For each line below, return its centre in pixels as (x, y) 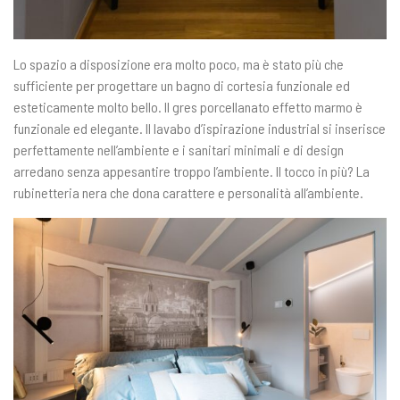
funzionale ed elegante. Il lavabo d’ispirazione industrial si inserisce (200, 128)
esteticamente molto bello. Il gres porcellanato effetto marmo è (188, 106)
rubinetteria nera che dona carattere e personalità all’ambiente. (190, 192)
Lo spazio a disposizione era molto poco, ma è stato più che (179, 63)
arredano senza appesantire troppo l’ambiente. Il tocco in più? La (192, 171)
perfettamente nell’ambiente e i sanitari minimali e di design (179, 149)
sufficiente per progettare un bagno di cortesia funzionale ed (182, 85)
